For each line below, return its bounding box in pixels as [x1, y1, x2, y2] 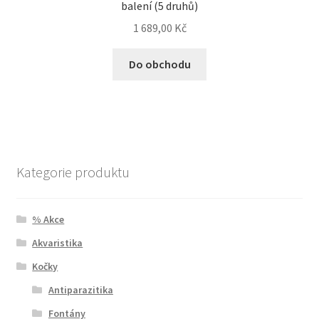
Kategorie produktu [16, 163, 130, 182]
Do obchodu [128, 56, 191, 71]
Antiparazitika [48, 283, 113, 296]
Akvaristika [32, 236, 83, 249]
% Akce [32, 212, 65, 226]
